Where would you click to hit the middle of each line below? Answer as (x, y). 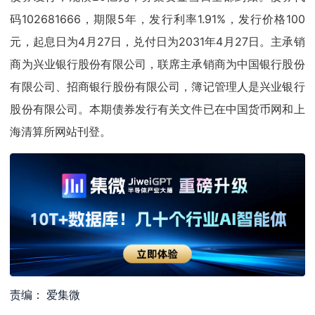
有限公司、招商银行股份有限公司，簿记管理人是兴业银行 (157, 87)
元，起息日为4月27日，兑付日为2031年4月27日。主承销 (157, 42)
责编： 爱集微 (45, 295)
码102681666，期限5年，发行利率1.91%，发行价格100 (157, 19)
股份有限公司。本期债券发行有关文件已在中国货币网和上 (157, 109)
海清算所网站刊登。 (61, 132)
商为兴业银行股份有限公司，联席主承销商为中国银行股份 (157, 64)
